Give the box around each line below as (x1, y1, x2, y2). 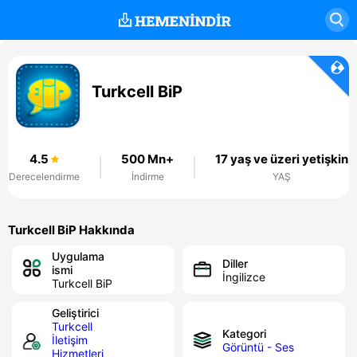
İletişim (52, 333, 88, 347)
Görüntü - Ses (222, 339, 294, 354)
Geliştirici (52, 306, 99, 320)
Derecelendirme (9, 171, 80, 182)
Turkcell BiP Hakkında (8, 222, 135, 237)
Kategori (222, 326, 266, 340)
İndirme (131, 171, 164, 182)
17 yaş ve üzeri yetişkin (215, 151, 348, 167)
